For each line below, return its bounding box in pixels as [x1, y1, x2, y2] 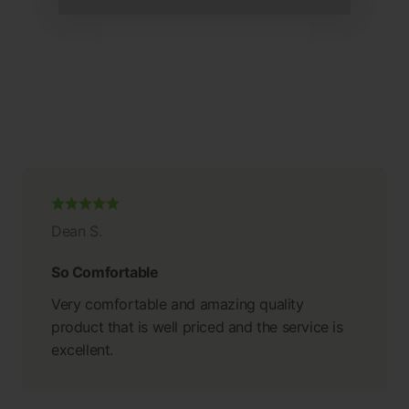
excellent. [51, 340, 113, 359]
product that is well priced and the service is [51, 317, 343, 336]
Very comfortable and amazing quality [51, 294, 304, 313]
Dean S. [51, 221, 102, 240]
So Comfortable [51, 262, 159, 281]
